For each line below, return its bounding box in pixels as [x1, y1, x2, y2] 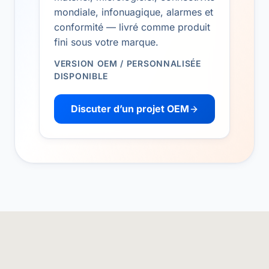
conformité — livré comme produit [54, 21, 210, 33]
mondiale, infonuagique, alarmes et [54, 6, 213, 18]
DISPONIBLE [54, 71, 108, 81]
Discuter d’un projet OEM [70, 103, 189, 115]
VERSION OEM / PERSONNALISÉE [54, 58, 201, 68]
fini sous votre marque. [54, 36, 159, 48]
